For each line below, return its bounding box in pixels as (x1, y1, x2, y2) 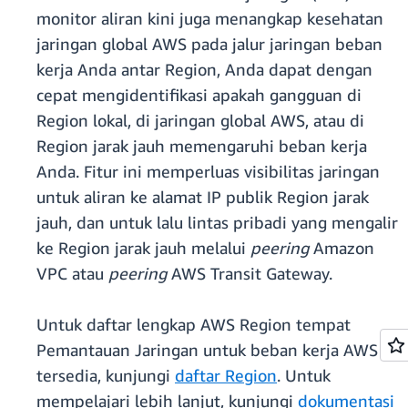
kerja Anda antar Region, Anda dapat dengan (36, 59, 372, 80)
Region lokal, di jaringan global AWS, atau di (36, 110, 364, 131)
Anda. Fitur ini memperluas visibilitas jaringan (36, 161, 380, 182)
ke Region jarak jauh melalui (36, 238, 250, 259)
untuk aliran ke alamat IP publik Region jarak (36, 187, 369, 208)
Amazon (309, 238, 374, 259)
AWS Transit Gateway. (167, 263, 332, 284)
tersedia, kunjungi (36, 365, 175, 386)
